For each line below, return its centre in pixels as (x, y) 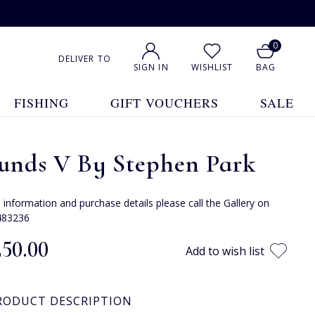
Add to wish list (225, 251)
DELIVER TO (84, 58)
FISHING (41, 103)
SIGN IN (151, 67)
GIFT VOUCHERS (165, 103)
